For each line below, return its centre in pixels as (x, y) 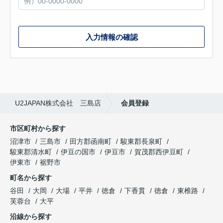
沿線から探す (31, 217)
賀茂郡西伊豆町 (159, 152)
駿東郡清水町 (31, 152)
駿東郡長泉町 (141, 141)
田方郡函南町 (91, 141)
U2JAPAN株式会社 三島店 (58, 103)
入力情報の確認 (111, 37)
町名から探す (31, 178)
